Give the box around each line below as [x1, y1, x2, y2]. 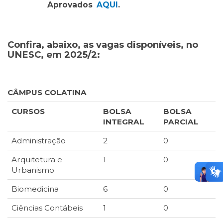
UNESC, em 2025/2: [7, 49, 100, 60]
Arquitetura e [11, 155, 62, 164]
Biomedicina [11, 184, 59, 194]
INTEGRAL [103, 117, 144, 126]
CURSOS [11, 107, 45, 116]
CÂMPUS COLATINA [7, 88, 87, 97]
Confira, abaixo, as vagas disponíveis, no [7, 39, 198, 50]
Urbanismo [11, 165, 54, 175]
